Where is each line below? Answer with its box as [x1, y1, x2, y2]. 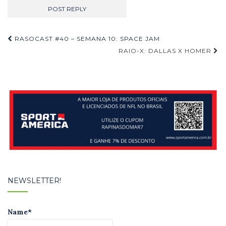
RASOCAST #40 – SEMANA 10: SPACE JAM [13, 34, 160, 42]
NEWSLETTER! [8, 176, 61, 185]
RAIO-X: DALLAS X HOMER [119, 46, 213, 54]
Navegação [7, 31, 86, 48]
